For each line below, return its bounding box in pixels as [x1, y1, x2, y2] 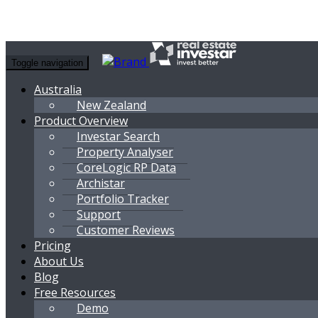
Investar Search [77, 128, 160, 144]
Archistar [77, 175, 125, 191]
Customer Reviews [77, 222, 175, 238]
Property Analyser [77, 144, 173, 160]
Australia [34, 82, 82, 97]
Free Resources [34, 285, 116, 300]
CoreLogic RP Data [77, 160, 176, 175]
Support [77, 207, 121, 222]
